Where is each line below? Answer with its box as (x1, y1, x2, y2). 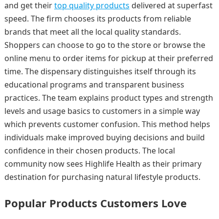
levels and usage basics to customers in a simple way (4, 105, 200, 116)
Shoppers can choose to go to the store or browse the (4, 39, 205, 50)
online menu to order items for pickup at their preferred (4, 52, 213, 64)
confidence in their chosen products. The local (4, 145, 175, 156)
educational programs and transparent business (4, 79, 184, 90)
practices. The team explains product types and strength (4, 92, 213, 103)
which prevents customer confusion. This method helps (4, 118, 210, 130)
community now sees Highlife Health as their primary (4, 158, 201, 169)
